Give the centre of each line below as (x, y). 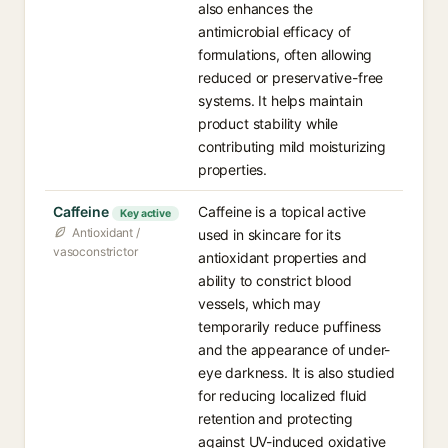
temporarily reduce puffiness (290, 326)
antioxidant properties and (282, 257)
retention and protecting (275, 418)
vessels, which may (259, 303)
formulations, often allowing (285, 54)
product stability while (268, 123)
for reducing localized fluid (283, 395)
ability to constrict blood (275, 280)
